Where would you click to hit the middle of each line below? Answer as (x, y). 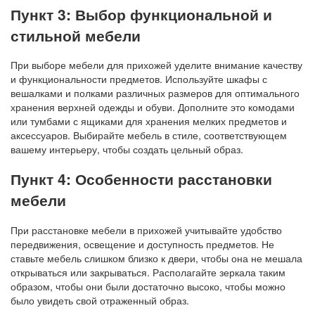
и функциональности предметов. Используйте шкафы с (139, 79)
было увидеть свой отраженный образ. (100, 300)
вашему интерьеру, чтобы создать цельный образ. (127, 149)
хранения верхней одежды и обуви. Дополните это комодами (153, 107)
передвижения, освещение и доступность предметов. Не (142, 244)
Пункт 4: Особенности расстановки (141, 179)
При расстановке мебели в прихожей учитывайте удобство (146, 230)
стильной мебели (76, 35)
